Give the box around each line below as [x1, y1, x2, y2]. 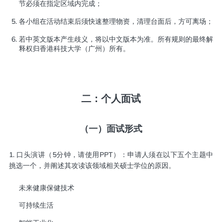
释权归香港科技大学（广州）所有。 [18, 44, 130, 53]
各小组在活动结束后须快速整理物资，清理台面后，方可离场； [18, 16, 213, 26]
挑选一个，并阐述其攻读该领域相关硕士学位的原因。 [8, 161, 175, 170]
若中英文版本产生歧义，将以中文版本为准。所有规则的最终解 [18, 34, 214, 44]
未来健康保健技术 [18, 183, 74, 192]
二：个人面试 [81, 92, 141, 105]
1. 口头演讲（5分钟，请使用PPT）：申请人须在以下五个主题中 [8, 150, 214, 160]
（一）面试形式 [80, 123, 142, 135]
